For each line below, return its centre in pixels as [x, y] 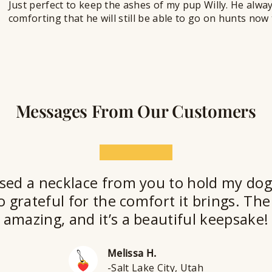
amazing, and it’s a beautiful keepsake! [136, 219]
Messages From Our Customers [136, 111]
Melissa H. [132, 253]
